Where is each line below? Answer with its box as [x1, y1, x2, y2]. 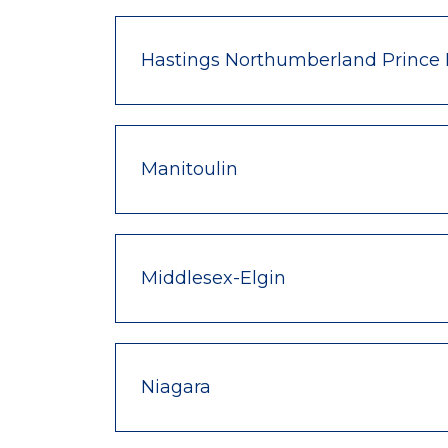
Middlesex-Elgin [141, 266, 286, 289]
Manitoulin [141, 157, 238, 180]
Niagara [141, 375, 211, 398]
